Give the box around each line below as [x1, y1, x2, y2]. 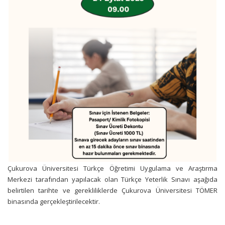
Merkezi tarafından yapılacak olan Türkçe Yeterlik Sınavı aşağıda [8, 174, 217, 184]
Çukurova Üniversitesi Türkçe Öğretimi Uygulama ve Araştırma [8, 163, 217, 173]
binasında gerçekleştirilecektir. [8, 196, 100, 206]
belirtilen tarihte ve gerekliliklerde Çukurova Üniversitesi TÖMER [8, 185, 217, 195]
